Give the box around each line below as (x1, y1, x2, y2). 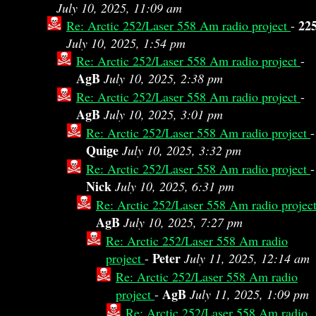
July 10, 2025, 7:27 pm (123, 214, 243, 231)
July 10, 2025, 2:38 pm (104, 70, 223, 87)
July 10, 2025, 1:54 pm (66, 35, 186, 51)
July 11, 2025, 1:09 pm (190, 286, 309, 303)
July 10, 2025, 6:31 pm (115, 178, 234, 195)
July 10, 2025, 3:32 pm (122, 142, 241, 159)
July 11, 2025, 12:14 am (184, 250, 310, 267)
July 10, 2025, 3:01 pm (104, 106, 223, 123)
